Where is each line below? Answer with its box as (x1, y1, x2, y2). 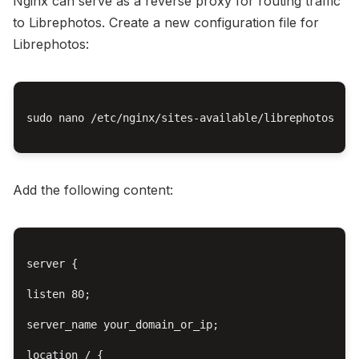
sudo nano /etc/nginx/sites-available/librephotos (26, 111, 334, 125)
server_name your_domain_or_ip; (26, 318, 219, 332)
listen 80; (26, 288, 91, 301)
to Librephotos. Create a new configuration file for (13, 14, 319, 31)
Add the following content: (13, 182, 173, 199)
